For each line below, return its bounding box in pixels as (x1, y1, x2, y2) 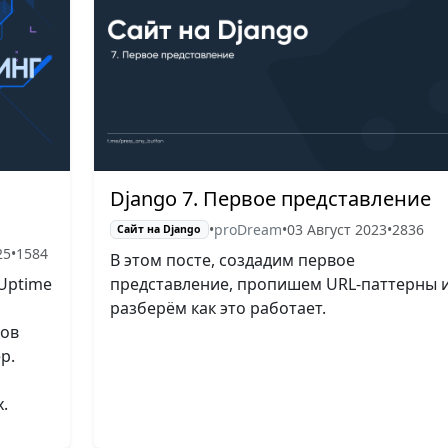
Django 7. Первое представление (109, 184, 431, 212)
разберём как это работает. (109, 296, 326, 319)
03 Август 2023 (287, 219, 388, 239)
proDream (214, 219, 283, 239)
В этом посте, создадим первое (109, 248, 355, 271)
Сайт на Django (117, 222, 202, 237)
